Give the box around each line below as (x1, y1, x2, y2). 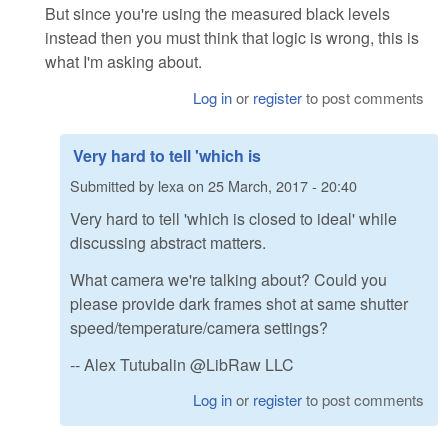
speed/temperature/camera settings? (70, 315, 328, 339)
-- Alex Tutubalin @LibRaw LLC (70, 352, 294, 376)
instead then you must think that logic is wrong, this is (45, 26, 419, 50)
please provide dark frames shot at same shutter (70, 291, 408, 315)
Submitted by (70, 174, 158, 196)
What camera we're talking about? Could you (70, 267, 387, 291)
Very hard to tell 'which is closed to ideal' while (70, 207, 397, 231)
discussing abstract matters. (70, 231, 266, 255)
